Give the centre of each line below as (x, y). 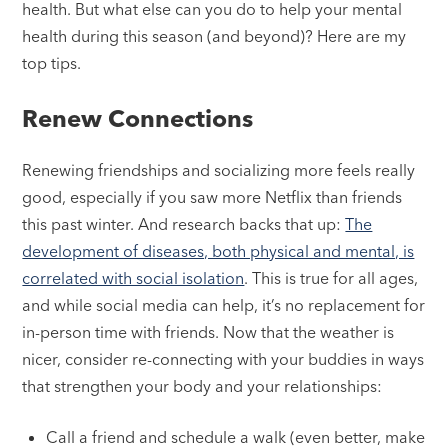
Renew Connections (138, 119)
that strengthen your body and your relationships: (202, 386)
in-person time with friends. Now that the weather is (208, 332)
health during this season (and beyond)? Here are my (214, 36)
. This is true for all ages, (331, 278)
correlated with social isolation (133, 278)
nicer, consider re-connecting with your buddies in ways (223, 359)
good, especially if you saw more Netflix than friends (212, 197)
